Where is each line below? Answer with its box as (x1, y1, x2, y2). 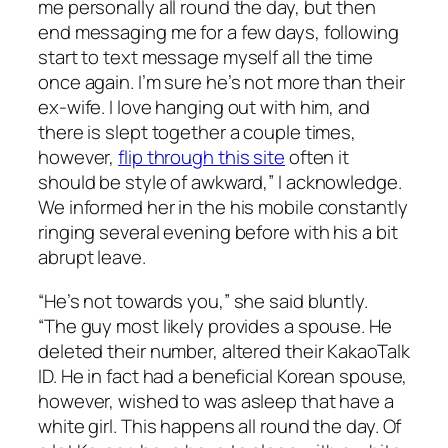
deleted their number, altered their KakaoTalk (38, 337, 410, 364)
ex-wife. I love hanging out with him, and (38, 94, 370, 121)
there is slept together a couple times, (38, 119, 357, 146)
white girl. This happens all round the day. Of (38, 412, 402, 439)
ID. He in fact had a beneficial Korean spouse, (38, 362, 408, 389)
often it (284, 144, 350, 171)
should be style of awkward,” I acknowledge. (38, 169, 402, 196)
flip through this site (118, 144, 285, 171)
